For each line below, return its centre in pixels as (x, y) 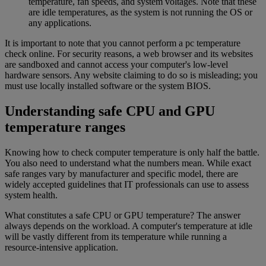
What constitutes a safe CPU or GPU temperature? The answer (123, 215)
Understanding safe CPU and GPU (110, 111)
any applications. (60, 23)
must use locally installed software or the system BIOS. (108, 86)
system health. (31, 195)
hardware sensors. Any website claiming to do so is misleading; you (131, 75)
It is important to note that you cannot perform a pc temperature (123, 43)
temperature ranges (65, 127)
